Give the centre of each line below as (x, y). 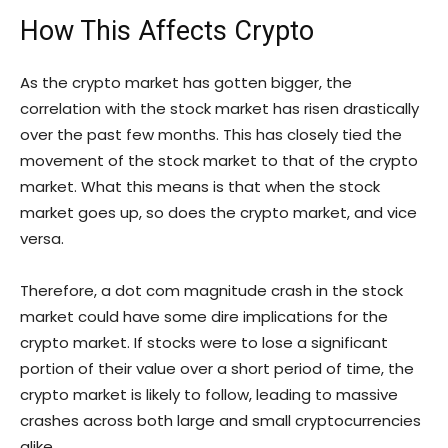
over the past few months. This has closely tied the (211, 135)
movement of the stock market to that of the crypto (219, 161)
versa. (42, 239)
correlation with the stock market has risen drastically (219, 109)
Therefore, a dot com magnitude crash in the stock (211, 291)
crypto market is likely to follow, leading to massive (209, 395)
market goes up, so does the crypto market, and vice (218, 213)
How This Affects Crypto (167, 31)
